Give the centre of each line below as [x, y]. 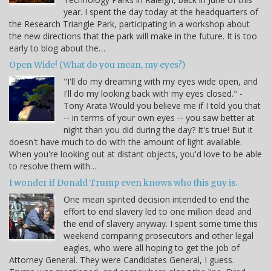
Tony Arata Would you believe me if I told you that [162, 105]
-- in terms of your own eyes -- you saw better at [159, 117]
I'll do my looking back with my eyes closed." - [153, 93]
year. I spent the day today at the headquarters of [161, 11]
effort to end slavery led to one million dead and [158, 211]
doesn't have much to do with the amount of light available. [126, 142]
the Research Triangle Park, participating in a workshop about [129, 24]
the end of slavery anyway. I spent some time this [161, 223]
